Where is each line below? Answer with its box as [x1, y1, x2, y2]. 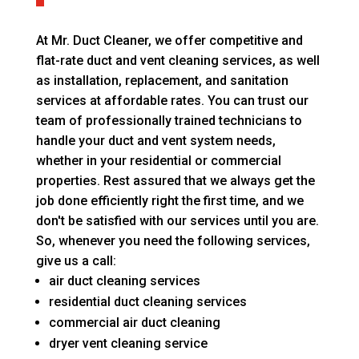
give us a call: [35, 253, 116, 269]
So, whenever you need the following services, [35, 233, 310, 249]
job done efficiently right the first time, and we [35, 193, 304, 209]
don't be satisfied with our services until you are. [35, 213, 319, 229]
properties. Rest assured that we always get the [35, 173, 315, 189]
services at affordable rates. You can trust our [35, 93, 309, 109]
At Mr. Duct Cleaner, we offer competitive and [35, 33, 303, 49]
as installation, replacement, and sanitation [35, 73, 288, 89]
